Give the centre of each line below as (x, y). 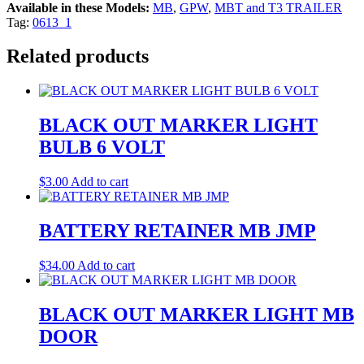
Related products (78, 56)
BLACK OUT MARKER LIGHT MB (197, 314)
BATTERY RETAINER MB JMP (178, 231)
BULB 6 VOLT (102, 147)
